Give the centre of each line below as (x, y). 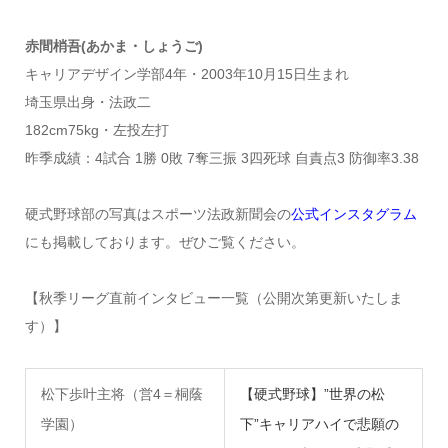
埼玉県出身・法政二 (87, 101)
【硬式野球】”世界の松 (312, 393)
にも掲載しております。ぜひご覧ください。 (164, 241)
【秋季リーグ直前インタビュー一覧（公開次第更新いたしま (213, 297)
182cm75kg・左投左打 (96, 129)
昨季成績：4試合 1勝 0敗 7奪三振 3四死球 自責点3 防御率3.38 (221, 157)
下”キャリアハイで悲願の (319, 423)
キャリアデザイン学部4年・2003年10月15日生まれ (186, 73)
